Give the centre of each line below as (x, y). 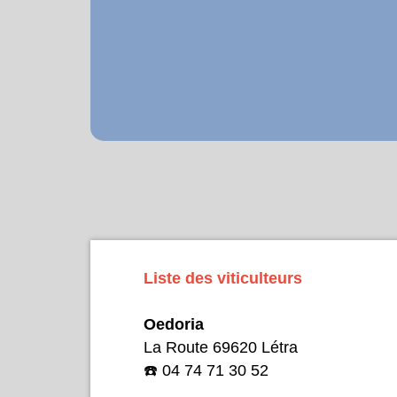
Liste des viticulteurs (223, 278)
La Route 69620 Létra (221, 347)
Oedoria (174, 324)
